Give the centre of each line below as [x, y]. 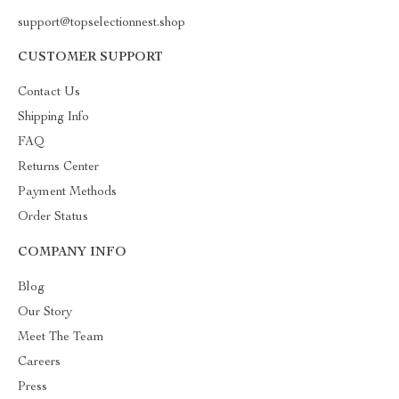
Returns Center [58, 167]
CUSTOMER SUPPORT [90, 57]
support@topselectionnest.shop [102, 23]
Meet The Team [61, 337]
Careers [39, 362]
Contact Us [49, 92]
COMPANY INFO [72, 252]
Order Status [53, 217]
